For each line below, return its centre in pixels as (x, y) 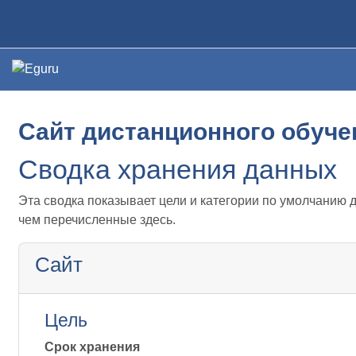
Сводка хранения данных (178, 169)
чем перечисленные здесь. (97, 220)
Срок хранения (92, 347)
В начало (51, 23)
